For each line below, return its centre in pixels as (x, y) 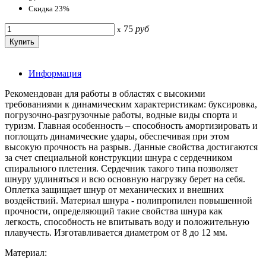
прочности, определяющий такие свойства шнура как (114, 211)
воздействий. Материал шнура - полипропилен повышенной (129, 200)
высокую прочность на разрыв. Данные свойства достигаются (131, 147)
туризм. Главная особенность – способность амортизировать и (131, 125)
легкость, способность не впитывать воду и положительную (127, 221)
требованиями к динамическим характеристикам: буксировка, (131, 104)
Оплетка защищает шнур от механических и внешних (114, 189)
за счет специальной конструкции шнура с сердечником (118, 157)
